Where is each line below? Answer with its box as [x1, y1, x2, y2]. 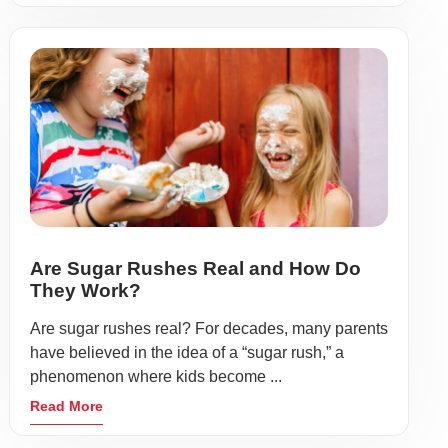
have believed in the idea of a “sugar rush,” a [30, 344, 344, 361]
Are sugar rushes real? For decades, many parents [30, 320, 388, 337]
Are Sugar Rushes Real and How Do [30, 258, 361, 279]
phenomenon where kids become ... [30, 368, 282, 385]
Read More [30, 398, 103, 414]
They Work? [30, 280, 141, 301]
